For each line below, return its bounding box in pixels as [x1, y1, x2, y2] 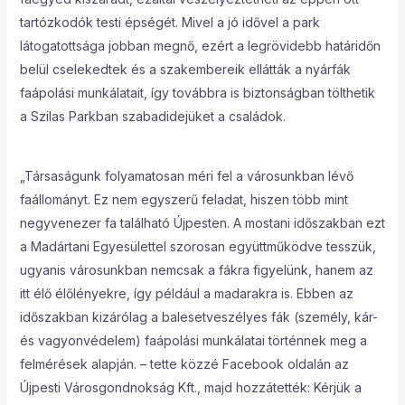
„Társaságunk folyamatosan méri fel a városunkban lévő [19, 168, 353, 184]
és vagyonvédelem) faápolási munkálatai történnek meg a [19, 333, 367, 348]
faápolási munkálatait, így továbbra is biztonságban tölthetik [19, 85, 375, 100]
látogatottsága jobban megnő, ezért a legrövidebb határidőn [19, 38, 381, 53]
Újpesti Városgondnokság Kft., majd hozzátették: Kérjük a [19, 380, 362, 395]
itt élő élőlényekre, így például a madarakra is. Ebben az [19, 286, 353, 301]
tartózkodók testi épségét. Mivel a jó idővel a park [19, 14, 320, 30]
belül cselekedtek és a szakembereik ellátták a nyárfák [19, 61, 351, 77]
